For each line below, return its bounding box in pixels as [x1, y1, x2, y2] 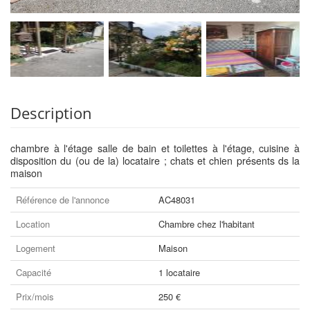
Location [16, 217, 50, 230]
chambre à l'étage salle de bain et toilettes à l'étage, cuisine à [10, 141, 300, 155]
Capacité [16, 266, 51, 279]
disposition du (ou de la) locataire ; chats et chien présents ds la [10, 154, 300, 167]
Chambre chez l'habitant [158, 217, 255, 230]
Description [10, 102, 92, 123]
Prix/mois [16, 290, 54, 303]
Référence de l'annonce [16, 193, 109, 206]
